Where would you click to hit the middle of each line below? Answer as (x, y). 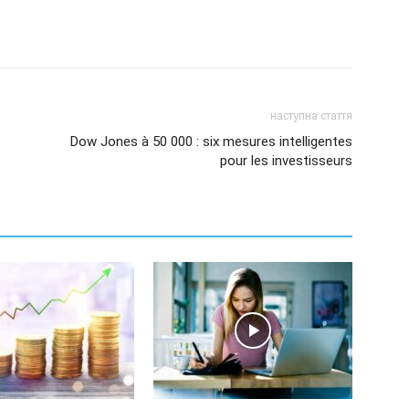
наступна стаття (311, 116)
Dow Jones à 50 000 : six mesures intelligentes (211, 142)
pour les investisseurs (286, 161)
